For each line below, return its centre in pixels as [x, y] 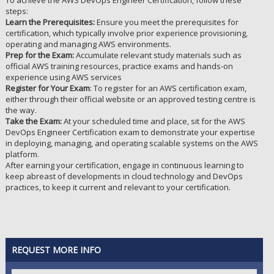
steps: [17, 11]
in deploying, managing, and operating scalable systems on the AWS [131, 143]
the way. [21, 110]
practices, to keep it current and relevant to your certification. [118, 187]
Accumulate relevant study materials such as [157, 55]
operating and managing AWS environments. [88, 44]
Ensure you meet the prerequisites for [166, 22]
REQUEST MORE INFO [56, 250]
